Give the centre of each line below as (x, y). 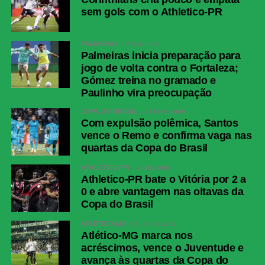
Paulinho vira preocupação (146, 93)
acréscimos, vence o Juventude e (162, 248)
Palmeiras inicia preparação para (161, 56)
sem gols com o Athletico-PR (151, 12)
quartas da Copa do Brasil (144, 148)
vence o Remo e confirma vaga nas (166, 136)
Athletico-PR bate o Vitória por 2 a (163, 180)
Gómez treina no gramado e (148, 81)
